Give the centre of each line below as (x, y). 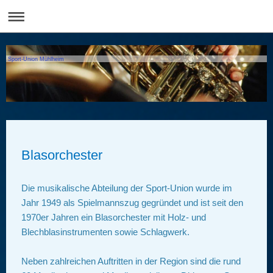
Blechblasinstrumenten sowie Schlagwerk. (105, 232)
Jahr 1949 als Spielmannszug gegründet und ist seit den (132, 203)
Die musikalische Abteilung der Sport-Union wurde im (127, 188)
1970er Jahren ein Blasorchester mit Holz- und (114, 218)
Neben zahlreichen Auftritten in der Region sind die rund (131, 261)
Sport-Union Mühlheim (36, 59)
